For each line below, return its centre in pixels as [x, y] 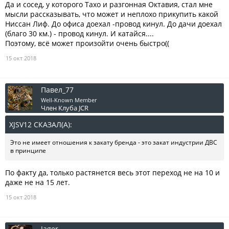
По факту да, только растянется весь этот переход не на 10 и [112, 173]
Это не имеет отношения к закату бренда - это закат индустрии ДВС [114, 143]
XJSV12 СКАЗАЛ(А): [42, 125]
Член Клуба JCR [65, 108]
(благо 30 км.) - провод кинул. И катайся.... [79, 34]
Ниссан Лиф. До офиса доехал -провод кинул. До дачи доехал [113, 24]
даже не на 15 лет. [38, 182]
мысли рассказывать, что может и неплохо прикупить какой [112, 14]
